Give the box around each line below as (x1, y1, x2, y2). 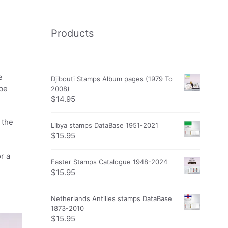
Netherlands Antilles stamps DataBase (50, 194, 172, 203)
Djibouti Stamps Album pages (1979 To (50, 75, 173, 83)
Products (50, 27, 94, 40)
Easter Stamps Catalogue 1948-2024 (50, 158, 167, 166)
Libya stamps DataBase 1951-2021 (50, 121, 158, 130)
